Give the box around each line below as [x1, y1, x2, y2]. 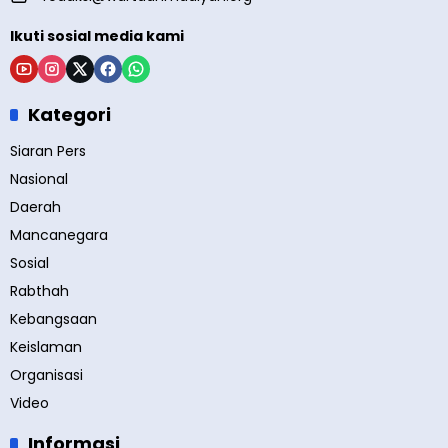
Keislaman [10, 337, 82, 358]
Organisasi [10, 365, 83, 386]
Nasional [10, 169, 68, 190]
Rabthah [10, 281, 69, 302]
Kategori [28, 102, 111, 128]
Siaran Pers [10, 141, 86, 162]
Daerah [10, 197, 61, 218]
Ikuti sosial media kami [10, 26, 184, 47]
